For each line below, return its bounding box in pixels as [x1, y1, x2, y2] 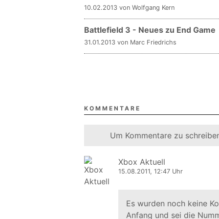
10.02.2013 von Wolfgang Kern [84, 4, 175, 11]
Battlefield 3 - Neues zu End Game [84, 25, 216, 35]
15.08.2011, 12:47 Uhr [118, 168, 183, 175]
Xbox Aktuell [118, 157, 165, 167]
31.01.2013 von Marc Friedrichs [84, 39, 176, 46]
